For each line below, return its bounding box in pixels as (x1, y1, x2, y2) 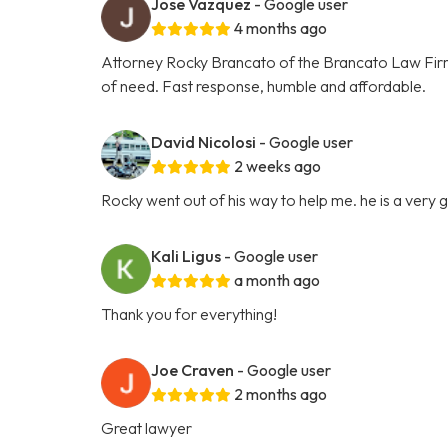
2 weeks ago (234, 155, 322, 176)
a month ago (234, 269, 321, 290)
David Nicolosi (151, 131, 257, 152)
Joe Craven (151, 359, 235, 380)
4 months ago (234, 17, 328, 38)
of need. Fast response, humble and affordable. (101, 75, 427, 96)
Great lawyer (101, 417, 193, 438)
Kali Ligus (151, 245, 222, 266)
